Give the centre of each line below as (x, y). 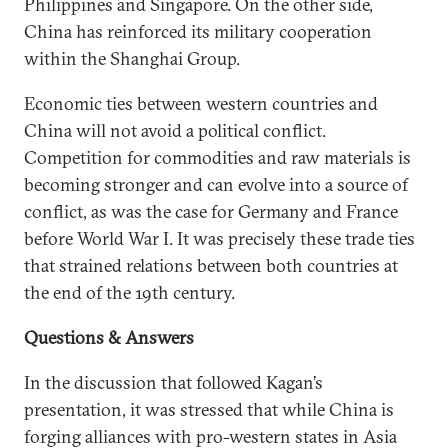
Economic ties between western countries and (201, 103)
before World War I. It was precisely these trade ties (219, 238)
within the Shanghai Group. (132, 58)
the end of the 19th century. (129, 292)
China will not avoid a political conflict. (175, 130)
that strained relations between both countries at (211, 265)
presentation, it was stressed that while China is (209, 409)
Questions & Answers (109, 337)
